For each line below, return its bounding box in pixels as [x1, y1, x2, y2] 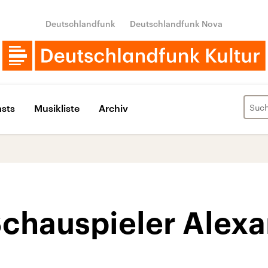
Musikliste [34, 102, 80, 114]
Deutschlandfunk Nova [130, 19, 223, 29]
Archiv [99, 102, 128, 114]
